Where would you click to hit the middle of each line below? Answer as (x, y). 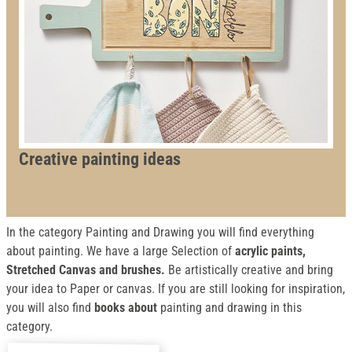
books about (126, 308)
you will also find (50, 308)
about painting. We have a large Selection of (119, 251)
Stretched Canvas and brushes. (86, 270)
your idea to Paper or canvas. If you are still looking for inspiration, (176, 289)
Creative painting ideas (100, 159)
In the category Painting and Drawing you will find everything (160, 232)
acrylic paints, (269, 251)
